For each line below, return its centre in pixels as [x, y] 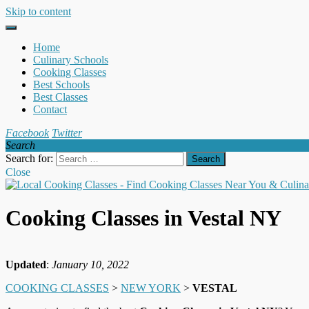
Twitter [67, 133]
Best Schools [61, 84]
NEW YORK [151, 288]
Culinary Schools [71, 60]
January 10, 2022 [90, 264]
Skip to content [38, 11]
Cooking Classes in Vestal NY [143, 218]
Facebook [27, 133]
